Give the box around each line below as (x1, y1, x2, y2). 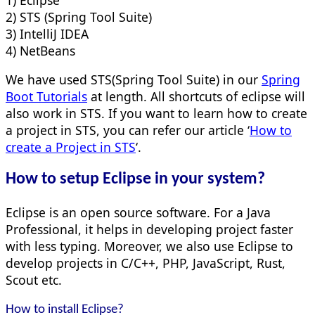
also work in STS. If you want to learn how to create (6, 105, 307, 122)
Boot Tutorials (6, 88, 87, 105)
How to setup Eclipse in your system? (6, 171, 265, 188)
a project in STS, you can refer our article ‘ (6, 122, 250, 139)
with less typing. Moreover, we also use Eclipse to (6, 238, 293, 255)
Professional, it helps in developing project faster (6, 221, 293, 238)
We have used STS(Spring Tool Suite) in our (6, 71, 262, 89)
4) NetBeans (6, 41, 75, 59)
